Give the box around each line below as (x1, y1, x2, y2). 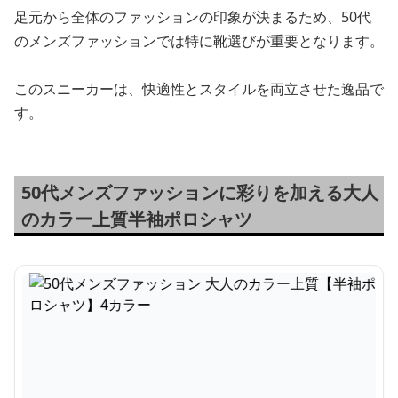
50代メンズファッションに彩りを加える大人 (21, 180, 378, 204)
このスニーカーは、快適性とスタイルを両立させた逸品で (14, 79, 384, 99)
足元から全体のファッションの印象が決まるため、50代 (14, 7, 371, 27)
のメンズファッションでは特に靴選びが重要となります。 (14, 31, 384, 51)
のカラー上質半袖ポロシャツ (21, 207, 252, 231)
